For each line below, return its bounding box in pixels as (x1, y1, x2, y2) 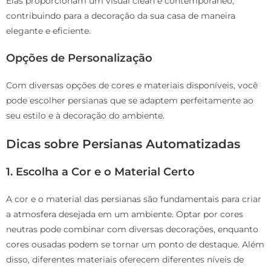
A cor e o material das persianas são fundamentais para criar (6, 194, 261, 205)
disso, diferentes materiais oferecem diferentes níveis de (6, 254, 244, 266)
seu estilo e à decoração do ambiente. (6, 110, 165, 122)
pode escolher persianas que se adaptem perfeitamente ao (6, 95, 253, 106)
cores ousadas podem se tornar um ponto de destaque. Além (6, 239, 264, 250)
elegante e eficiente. (6, 25, 91, 37)
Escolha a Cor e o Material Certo (16, 165, 195, 179)
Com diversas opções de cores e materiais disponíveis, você (6, 80, 258, 91)
